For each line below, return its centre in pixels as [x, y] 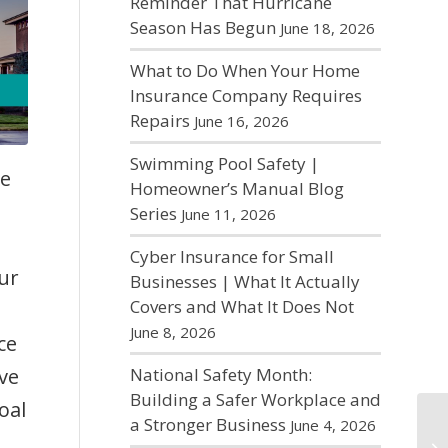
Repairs [159, 120]
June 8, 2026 [172, 332]
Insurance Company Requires [245, 95]
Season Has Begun [202, 27]
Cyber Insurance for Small [231, 256]
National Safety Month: [220, 374]
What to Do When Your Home [244, 70]
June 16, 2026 [241, 121]
